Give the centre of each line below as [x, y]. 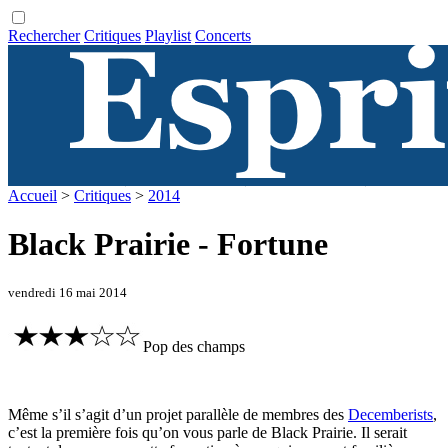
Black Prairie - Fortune [168, 244]
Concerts [223, 35]
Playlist [168, 35]
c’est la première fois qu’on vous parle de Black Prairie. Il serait [207, 433]
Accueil [32, 195]
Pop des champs [194, 347]
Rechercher [44, 35]
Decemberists [390, 415]
